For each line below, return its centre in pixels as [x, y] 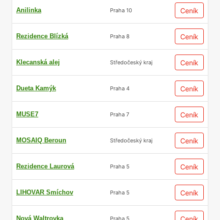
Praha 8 [120, 36]
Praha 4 [120, 88]
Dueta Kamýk [36, 88]
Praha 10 [121, 10]
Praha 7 [120, 114]
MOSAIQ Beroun [41, 140]
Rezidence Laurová [45, 166]
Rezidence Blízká [42, 36]
